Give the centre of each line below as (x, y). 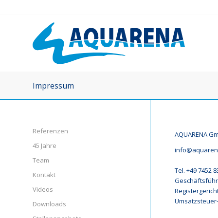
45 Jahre (45, 145)
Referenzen (50, 131)
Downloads (49, 204)
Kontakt (44, 175)
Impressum (53, 86)
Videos (43, 189)
